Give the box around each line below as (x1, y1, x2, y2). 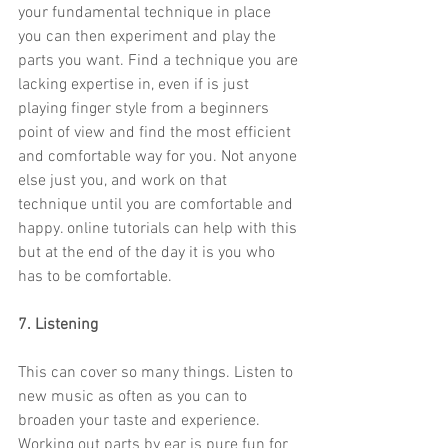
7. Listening (18, 315, 98, 336)
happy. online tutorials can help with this (18, 219, 301, 240)
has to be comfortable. (18, 267, 172, 288)
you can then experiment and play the (18, 27, 280, 48)
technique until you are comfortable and (18, 195, 297, 216)
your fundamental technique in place (18, 3, 275, 24)
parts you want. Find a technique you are (18, 51, 302, 72)
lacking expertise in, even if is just (18, 75, 253, 96)
